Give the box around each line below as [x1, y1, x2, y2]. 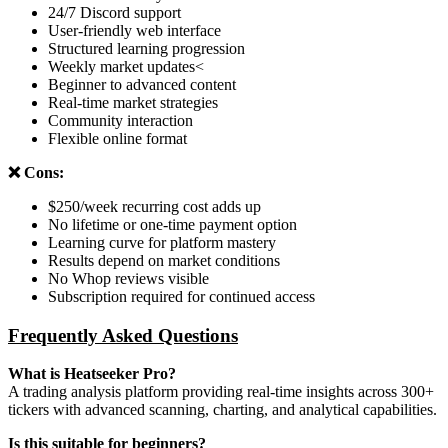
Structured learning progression [48, 39, 245, 57]
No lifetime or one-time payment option [48, 215, 297, 233]
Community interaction [48, 111, 193, 129]
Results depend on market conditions [48, 251, 280, 269]
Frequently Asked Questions [8, 324, 238, 346]
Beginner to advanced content [48, 75, 236, 93]
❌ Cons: [8, 163, 64, 181]
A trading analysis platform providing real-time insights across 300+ [8, 383, 434, 401]
